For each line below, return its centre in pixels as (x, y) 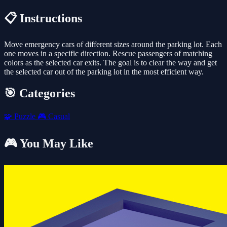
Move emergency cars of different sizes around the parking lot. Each (113, 45)
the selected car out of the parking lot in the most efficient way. (104, 72)
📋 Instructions (43, 18)
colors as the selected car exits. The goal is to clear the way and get (110, 63)
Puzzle (25, 116)
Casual (58, 116)
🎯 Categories (40, 93)
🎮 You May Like (49, 143)
